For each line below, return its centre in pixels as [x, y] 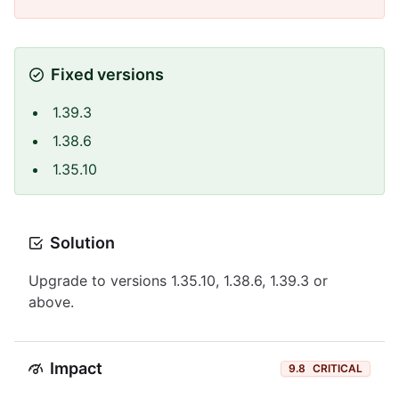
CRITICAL [338, 368]
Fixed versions [107, 74]
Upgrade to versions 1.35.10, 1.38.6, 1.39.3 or [178, 281]
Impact [76, 368]
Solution [82, 243]
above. [51, 302]
